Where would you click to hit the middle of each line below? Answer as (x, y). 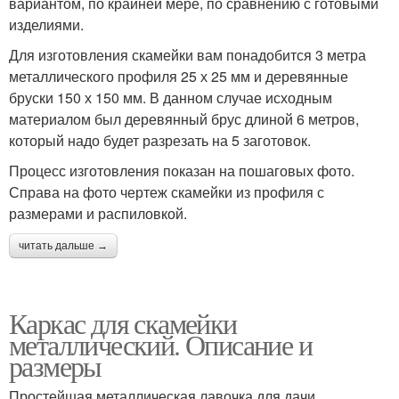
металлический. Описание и (160, 345)
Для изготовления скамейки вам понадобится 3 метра (187, 55)
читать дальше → (63, 246)
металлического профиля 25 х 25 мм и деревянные (179, 77)
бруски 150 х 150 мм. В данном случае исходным (171, 98)
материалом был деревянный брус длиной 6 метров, (184, 119)
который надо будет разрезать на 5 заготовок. (160, 141)
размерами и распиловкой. (98, 214)
